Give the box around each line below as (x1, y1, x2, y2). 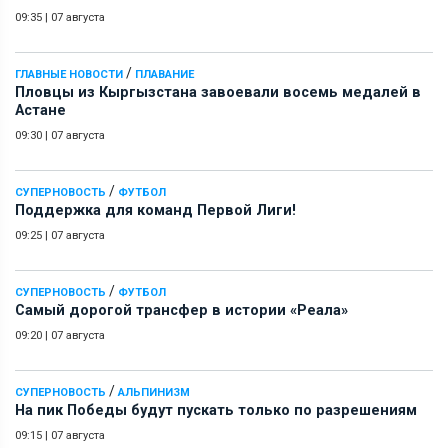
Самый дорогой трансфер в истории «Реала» (15, 301, 348, 319)
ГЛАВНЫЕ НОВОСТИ (15, 67, 123, 81)
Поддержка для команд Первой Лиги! (15, 201, 296, 219)
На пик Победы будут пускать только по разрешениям (15, 401, 417, 419)
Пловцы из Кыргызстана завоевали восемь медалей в (15, 83, 421, 101)
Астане (15, 101, 66, 119)
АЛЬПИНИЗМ (118, 385, 190, 399)
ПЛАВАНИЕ (135, 67, 194, 81)
